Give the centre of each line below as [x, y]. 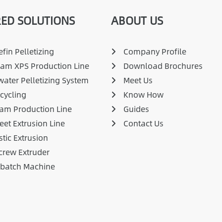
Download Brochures [163, 66]
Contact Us [143, 123]
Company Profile [155, 52]
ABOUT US [137, 21]
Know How [143, 95]
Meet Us [138, 80]
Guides [136, 109]
